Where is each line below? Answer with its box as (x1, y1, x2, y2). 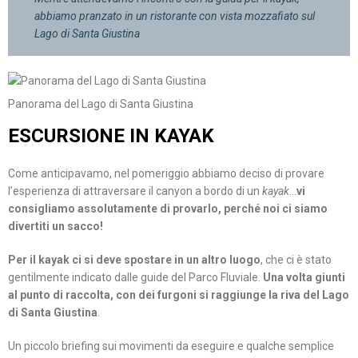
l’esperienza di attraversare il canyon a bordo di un (8, 185, 262, 198)
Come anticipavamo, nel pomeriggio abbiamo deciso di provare (8, 167, 324, 181)
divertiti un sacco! (8, 220, 103, 233)
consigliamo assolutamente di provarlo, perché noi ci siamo (8, 202, 328, 216)
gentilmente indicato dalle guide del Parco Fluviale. (8, 271, 263, 284)
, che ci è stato (261, 253, 332, 267)
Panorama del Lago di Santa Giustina (8, 97, 193, 111)
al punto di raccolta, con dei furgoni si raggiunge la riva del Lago (8, 288, 349, 302)
